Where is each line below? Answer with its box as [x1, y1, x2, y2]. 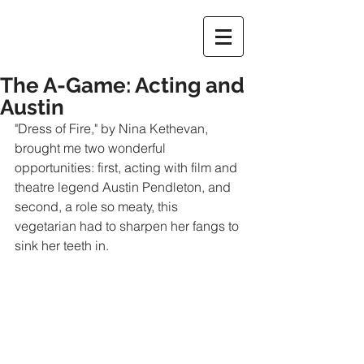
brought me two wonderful [15, 140, 169, 156]
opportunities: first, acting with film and [15, 159, 240, 175]
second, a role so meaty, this [15, 198, 181, 214]
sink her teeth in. [15, 237, 109, 253]
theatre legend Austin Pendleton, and [15, 179, 234, 195]
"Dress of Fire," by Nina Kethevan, [15, 120, 211, 136]
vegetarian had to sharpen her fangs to [15, 218, 242, 234]
